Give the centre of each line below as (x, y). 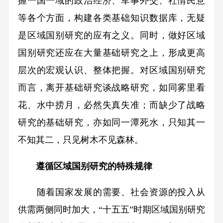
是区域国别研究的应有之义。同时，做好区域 (111, 35)
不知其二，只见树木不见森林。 (80, 140)
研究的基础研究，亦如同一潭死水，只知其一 (111, 122)
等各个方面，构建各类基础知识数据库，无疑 (111, 18)
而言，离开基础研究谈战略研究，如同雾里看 (111, 87)
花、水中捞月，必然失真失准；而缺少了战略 (111, 105)
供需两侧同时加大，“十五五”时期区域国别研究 (111, 210)
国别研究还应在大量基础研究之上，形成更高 (111, 53)
